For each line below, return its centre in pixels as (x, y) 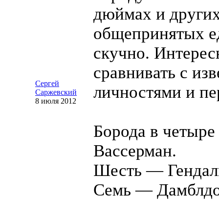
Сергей (47, 83)
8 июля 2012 (56, 101)
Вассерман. (135, 151)
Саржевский (56, 92)
